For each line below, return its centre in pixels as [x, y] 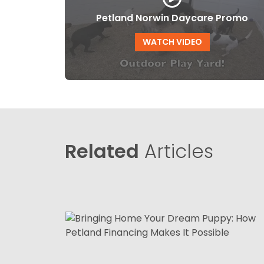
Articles [176, 151]
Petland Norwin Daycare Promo [172, 18]
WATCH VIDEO [172, 42]
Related [102, 151]
